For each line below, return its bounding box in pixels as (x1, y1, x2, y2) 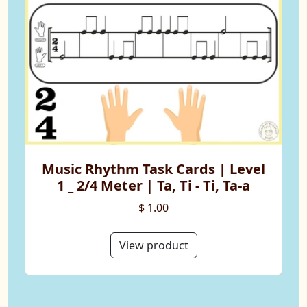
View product (119, 238, 188, 254)
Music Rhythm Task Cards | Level (42, 160, 265, 179)
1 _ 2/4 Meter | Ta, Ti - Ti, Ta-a (57, 176, 250, 195)
